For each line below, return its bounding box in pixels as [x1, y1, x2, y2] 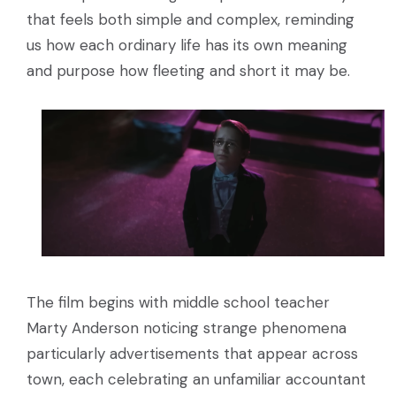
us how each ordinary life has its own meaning [27, 35, 347, 56]
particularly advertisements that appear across [27, 343, 358, 363]
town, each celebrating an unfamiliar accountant [27, 369, 366, 389]
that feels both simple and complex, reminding [27, 10, 354, 30]
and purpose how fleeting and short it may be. [27, 61, 350, 81]
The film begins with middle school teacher [27, 292, 330, 312]
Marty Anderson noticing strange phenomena [27, 317, 346, 338]
